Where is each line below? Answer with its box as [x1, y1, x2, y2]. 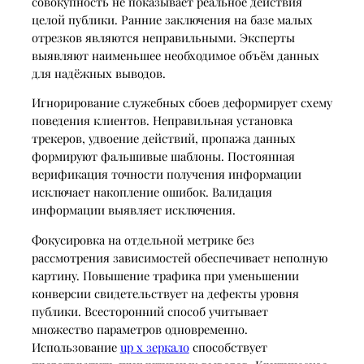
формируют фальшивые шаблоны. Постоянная [31, 148, 295, 165]
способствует [188, 338, 267, 355]
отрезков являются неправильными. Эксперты [31, 28, 295, 45]
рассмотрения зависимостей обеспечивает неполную [31, 249, 327, 266]
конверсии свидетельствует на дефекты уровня [31, 284, 299, 301]
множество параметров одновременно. [31, 320, 248, 337]
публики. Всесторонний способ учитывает [31, 302, 268, 319]
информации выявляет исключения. [31, 201, 236, 219]
